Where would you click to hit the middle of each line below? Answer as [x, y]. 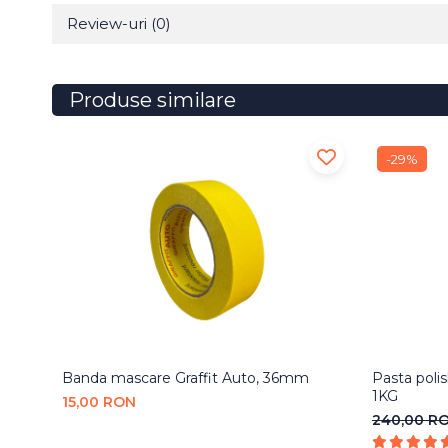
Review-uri [109, 24]
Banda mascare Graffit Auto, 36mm [185, 377]
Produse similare [152, 100]
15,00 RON [99, 401]
